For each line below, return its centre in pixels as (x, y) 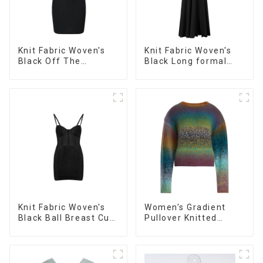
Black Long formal (186, 61)
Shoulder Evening (58, 71)
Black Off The (49, 61)
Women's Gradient (185, 207)
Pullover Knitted (181, 218)
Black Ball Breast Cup (67, 218)
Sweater (163, 228)
